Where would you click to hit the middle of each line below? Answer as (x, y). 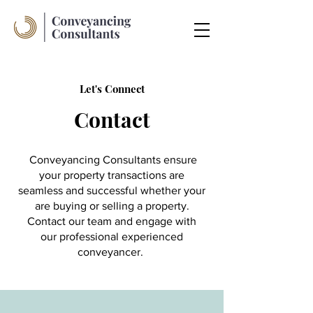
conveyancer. (112, 252)
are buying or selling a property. (112, 206)
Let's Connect (112, 89)
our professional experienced (112, 236)
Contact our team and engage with (112, 221)
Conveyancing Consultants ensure (112, 160)
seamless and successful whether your (112, 190)
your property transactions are (112, 175)
